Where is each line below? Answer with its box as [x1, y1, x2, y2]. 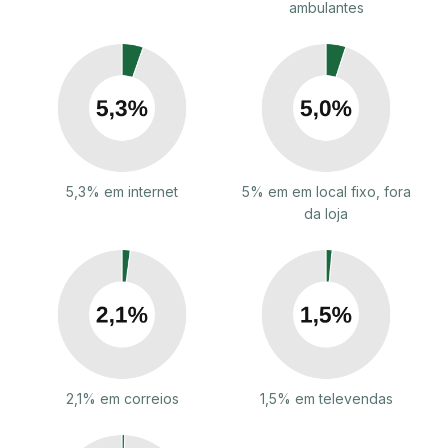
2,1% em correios [65, 390, 179, 408]
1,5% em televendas [259, 390, 393, 408]
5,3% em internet [66, 183, 178, 201]
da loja [304, 205, 348, 223]
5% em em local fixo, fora [241, 183, 411, 201]
